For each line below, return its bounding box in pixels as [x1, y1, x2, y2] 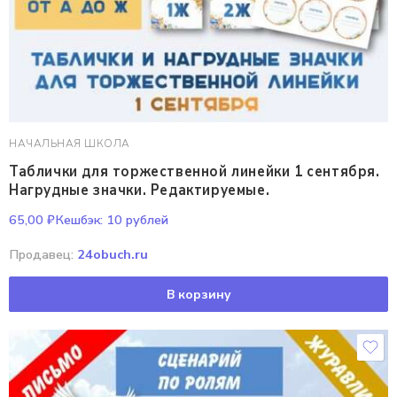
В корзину [166, 285, 231, 303]
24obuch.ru [77, 245, 148, 263]
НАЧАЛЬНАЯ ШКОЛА [9, 136, 130, 151]
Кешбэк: [55, 211, 103, 229]
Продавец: [9, 245, 77, 263]
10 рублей [103, 211, 168, 229]
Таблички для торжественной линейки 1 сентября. [9, 161, 380, 183]
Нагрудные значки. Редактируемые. [9, 179, 270, 200]
